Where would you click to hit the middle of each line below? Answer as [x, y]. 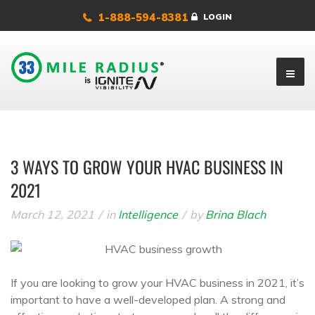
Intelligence [148, 214]
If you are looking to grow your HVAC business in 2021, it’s [157, 283]
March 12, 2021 [52, 214]
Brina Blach [236, 214]
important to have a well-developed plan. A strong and [148, 300]
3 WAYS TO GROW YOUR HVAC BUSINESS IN [147, 167]
